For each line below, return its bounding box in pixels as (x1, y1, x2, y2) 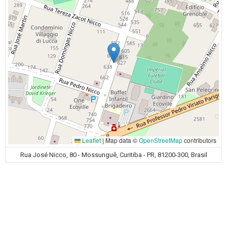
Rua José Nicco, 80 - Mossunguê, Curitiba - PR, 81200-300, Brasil (20, 151, 207, 159)
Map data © (104, 136, 139, 144)
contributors (182, 136, 216, 144)
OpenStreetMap (139, 136, 182, 144)
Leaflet (81, 136, 101, 144)
